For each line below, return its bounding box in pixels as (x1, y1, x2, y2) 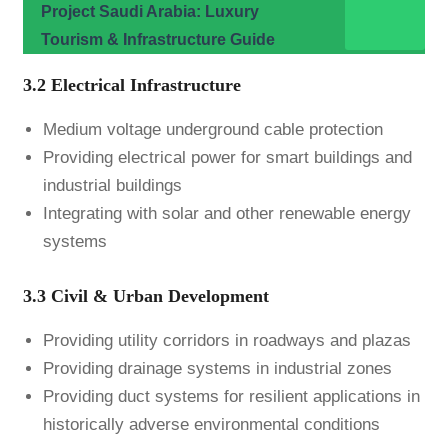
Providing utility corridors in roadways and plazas (42, 330, 411, 350)
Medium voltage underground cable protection (42, 120, 383, 140)
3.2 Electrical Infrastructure (22, 75, 241, 96)
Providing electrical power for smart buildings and (42, 148, 412, 168)
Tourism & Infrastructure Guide (40, 31, 275, 49)
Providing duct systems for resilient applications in (42, 386, 420, 406)
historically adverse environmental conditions (42, 414, 380, 434)
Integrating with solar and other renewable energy (42, 204, 411, 224)
